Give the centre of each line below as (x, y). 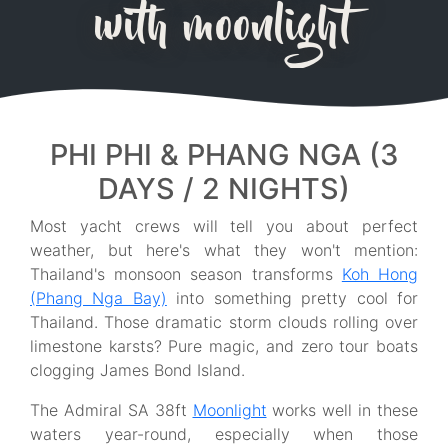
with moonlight (224, 28)
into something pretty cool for (292, 298)
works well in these (342, 410)
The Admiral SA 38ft (111, 410)
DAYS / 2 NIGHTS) (224, 188)
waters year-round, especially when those (224, 434)
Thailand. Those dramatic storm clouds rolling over (224, 322)
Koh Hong (380, 274)
